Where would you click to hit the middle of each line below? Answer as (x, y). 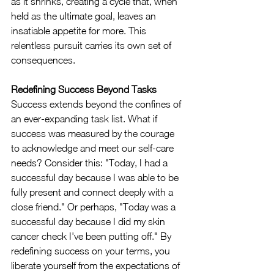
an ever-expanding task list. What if (85, 119)
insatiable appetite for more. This (80, 31)
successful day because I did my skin (89, 221)
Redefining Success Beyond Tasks (84, 89)
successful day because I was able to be (96, 177)
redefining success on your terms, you (92, 251)
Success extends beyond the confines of (97, 104)
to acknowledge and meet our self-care (94, 148)
